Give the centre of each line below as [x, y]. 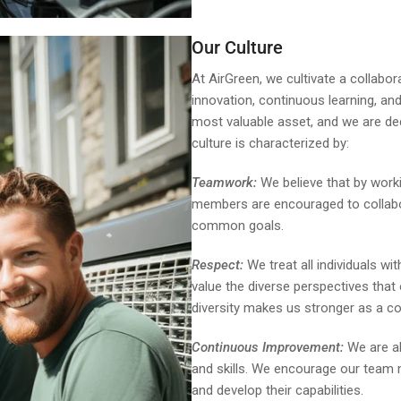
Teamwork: [224, 182]
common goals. [238, 225]
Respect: [218, 264]
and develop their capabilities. [277, 390]
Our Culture [237, 47]
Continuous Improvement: [268, 347]
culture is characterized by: [270, 143]
